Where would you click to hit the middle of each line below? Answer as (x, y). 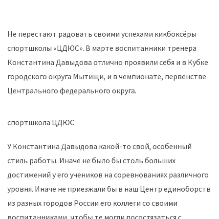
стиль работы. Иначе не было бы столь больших (91, 160)
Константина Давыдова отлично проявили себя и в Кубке (108, 62)
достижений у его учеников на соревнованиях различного (108, 174)
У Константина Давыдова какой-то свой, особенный (99, 146)
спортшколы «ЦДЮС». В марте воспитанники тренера (102, 48)
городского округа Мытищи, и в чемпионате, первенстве (107, 76)
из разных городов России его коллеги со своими (92, 203)
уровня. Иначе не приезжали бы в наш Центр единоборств (109, 188)
